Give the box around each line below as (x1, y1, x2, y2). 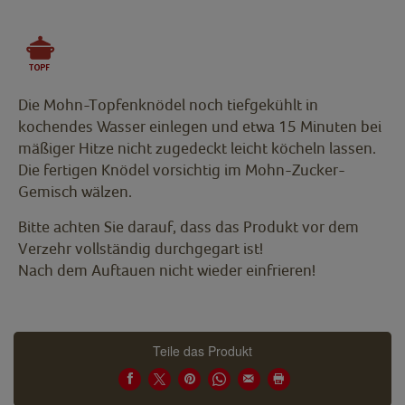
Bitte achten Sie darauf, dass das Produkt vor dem (18, 217, 359, 237)
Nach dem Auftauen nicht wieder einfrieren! (18, 260, 316, 280)
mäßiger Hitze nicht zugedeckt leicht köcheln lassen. (18, 138, 376, 158)
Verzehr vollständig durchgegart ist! (18, 239, 263, 259)
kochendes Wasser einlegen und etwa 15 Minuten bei (18, 117, 381, 137)
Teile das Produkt (153, 342, 252, 361)
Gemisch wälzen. (18, 182, 132, 202)
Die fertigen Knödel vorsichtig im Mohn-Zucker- (18, 160, 345, 180)
